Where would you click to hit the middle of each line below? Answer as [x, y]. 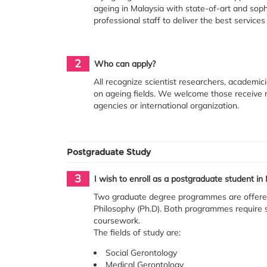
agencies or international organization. [167, 106]
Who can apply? [125, 64]
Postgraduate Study [109, 152]
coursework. [117, 221]
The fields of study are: [137, 233]
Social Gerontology [142, 253]
